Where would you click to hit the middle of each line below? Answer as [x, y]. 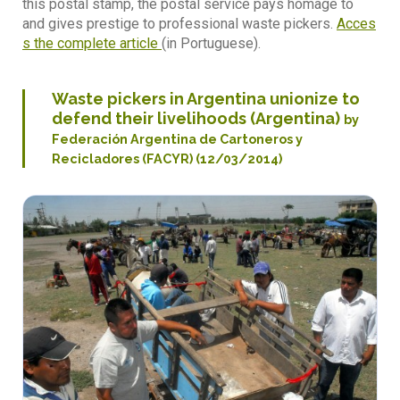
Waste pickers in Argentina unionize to [206, 99]
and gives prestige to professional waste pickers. [179, 24]
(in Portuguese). [211, 44]
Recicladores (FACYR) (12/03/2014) [167, 159]
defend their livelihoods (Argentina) [198, 119]
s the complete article [92, 44]
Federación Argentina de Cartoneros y [177, 139]
